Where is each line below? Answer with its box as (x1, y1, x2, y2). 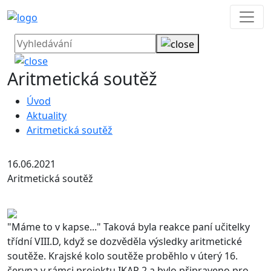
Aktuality (27, 109, 67, 123)
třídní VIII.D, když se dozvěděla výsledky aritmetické (7, 235, 242, 249)
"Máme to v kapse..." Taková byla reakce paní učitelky (7, 220, 250, 234)
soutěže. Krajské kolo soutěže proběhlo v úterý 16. (7, 249, 238, 263)
